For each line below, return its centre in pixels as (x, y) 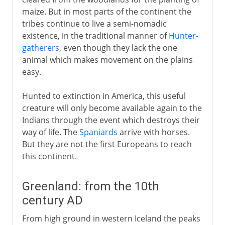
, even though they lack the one (118, 47)
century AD (52, 200)
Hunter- (183, 35)
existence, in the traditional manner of (95, 35)
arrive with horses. (153, 132)
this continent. (49, 156)
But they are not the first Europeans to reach (107, 144)
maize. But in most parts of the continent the (106, 11)
